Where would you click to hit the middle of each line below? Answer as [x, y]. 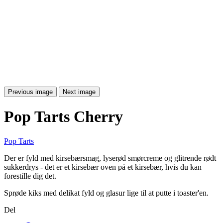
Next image [79, 92]
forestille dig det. [30, 176]
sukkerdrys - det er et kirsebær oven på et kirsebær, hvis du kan [103, 167]
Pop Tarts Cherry [63, 117]
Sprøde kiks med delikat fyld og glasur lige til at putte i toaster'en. [106, 193]
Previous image [30, 92]
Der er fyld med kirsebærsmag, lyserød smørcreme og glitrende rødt [110, 158]
